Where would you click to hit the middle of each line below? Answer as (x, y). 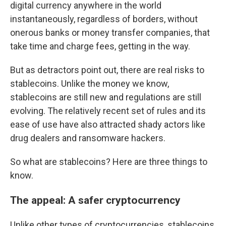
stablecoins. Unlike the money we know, (90, 83)
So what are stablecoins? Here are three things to (109, 162)
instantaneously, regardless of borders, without (104, 19)
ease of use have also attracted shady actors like (108, 124)
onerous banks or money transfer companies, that (110, 33)
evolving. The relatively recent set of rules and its (108, 111)
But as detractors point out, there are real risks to (107, 70)
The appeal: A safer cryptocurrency (95, 200)
